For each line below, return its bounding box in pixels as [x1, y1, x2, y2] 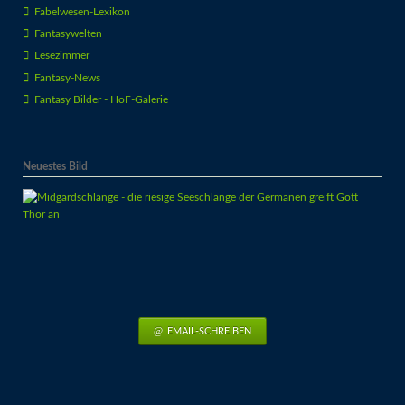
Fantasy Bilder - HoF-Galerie [33, 93, 168, 105]
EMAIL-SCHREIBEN [165, 325, 252, 336]
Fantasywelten [33, 27, 102, 39]
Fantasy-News [33, 71, 100, 83]
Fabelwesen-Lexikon [33, 5, 130, 17]
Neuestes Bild [22, 160, 88, 172]
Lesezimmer [33, 50, 89, 61]
